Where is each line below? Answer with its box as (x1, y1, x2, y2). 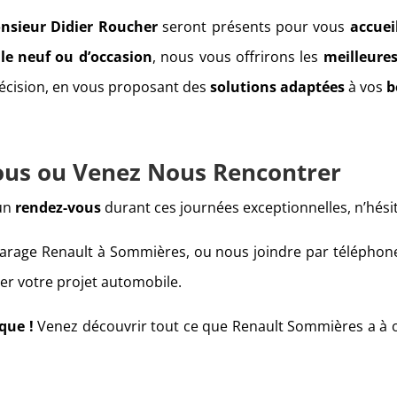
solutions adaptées (206, 77, 346, 97)
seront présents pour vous (157, 17, 350, 37)
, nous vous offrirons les (152, 47, 319, 67)
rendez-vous (12, 198, 102, 218)
